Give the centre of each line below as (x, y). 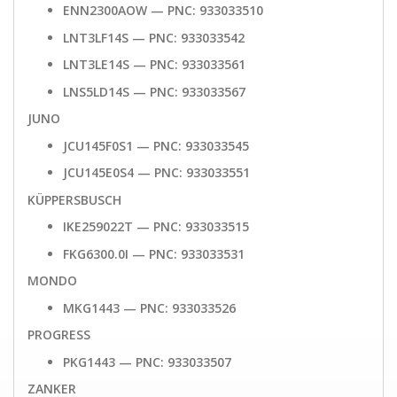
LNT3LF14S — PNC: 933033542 (154, 37)
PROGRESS (59, 335)
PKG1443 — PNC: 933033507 (147, 362)
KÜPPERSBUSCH (74, 199)
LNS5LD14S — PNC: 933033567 (154, 91)
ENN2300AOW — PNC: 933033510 (163, 11)
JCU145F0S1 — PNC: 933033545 (156, 145)
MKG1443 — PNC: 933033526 (149, 307)
